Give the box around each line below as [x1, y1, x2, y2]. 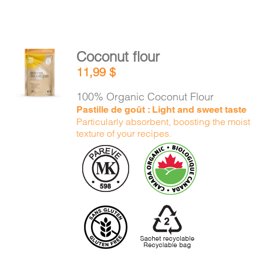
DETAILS [20, 82, 62, 94]
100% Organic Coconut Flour [76, 90, 214, 103]
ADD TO [24, 57, 55, 66]
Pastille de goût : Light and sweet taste [76, 104, 247, 115]
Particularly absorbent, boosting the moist [76, 116, 251, 127]
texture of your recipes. [76, 127, 172, 139]
